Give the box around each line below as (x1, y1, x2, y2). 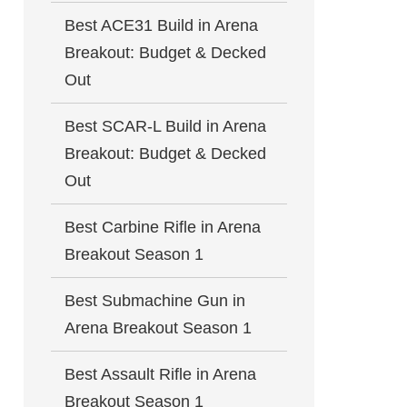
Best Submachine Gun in (65, 292, 245, 310)
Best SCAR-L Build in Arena (65, 117, 266, 135)
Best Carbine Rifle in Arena (65, 218, 261, 236)
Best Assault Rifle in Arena (65, 365, 256, 383)
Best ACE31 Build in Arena (65, 16, 258, 35)
